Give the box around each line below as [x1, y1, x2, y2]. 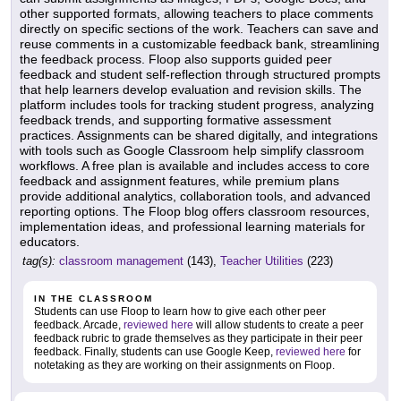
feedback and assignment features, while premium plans [20, 174, 339, 189]
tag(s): [22, 254, 55, 269]
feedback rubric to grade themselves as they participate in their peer [34, 332, 363, 346]
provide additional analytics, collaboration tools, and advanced [20, 189, 371, 204]
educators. [20, 235, 80, 250]
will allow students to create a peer [193, 319, 363, 332]
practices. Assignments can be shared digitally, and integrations [20, 128, 378, 143]
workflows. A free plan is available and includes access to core [20, 158, 370, 174]
